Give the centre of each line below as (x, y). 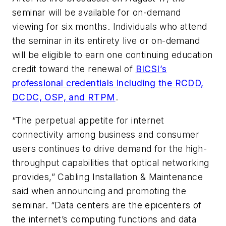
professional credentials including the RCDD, (108, 83)
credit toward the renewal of (74, 69)
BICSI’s (151, 69)
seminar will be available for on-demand (97, 13)
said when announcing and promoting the (99, 191)
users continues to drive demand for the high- (109, 148)
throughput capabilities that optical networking (111, 162)
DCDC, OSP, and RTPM (64, 97)
